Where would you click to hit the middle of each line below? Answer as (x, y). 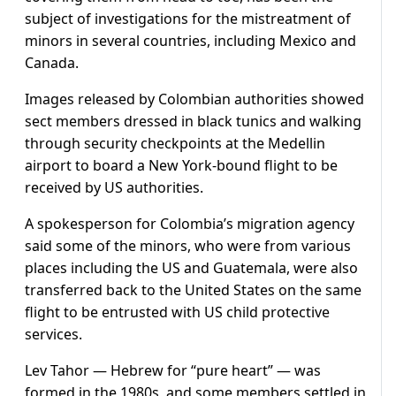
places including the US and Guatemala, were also (191, 267)
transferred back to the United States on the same (193, 289)
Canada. (52, 62)
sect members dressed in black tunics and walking (193, 121)
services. (53, 334)
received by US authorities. (114, 187)
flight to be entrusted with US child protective (177, 312)
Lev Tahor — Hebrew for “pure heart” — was (173, 370)
